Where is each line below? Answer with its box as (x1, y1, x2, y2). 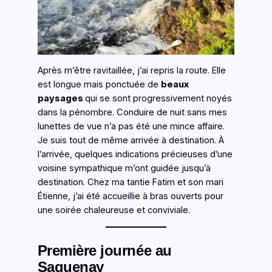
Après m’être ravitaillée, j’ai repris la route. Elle (37, 64, 226, 76)
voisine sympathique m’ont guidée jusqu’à (37, 162, 211, 174)
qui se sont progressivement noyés (84, 92, 232, 104)
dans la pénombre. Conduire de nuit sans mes (37, 106, 227, 118)
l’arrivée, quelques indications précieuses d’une (37, 148, 233, 160)
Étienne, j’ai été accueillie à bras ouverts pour (37, 190, 223, 202)
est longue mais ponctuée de (37, 78, 161, 90)
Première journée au (37, 242, 172, 259)
